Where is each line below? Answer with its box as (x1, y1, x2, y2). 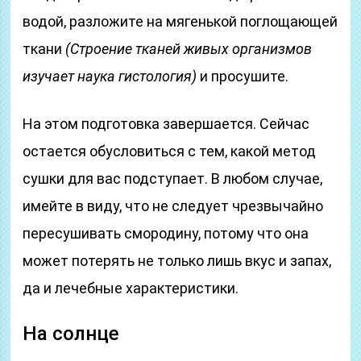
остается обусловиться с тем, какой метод (23, 143, 317, 160)
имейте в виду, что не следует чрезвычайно (23, 197, 324, 214)
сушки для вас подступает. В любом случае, (23, 170, 323, 187)
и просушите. (197, 68, 289, 85)
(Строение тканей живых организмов (65, 40, 313, 57)
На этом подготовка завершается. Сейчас (23, 115, 310, 132)
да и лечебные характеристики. (23, 280, 239, 297)
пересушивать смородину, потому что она (23, 225, 309, 242)
